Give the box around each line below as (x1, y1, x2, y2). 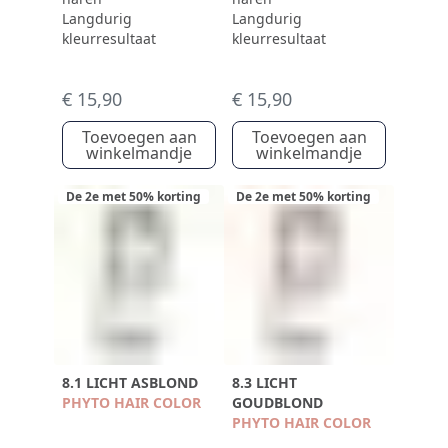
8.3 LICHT (232, 373, 297, 392)
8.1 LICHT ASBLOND (62, 373, 198, 392)
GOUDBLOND (232, 393, 323, 412)
